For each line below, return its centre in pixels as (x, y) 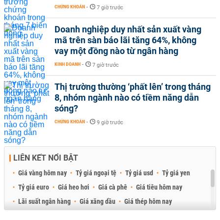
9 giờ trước (110, 122)
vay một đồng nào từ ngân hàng (116, 51)
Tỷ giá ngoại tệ (96, 173)
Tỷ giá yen (176, 173)
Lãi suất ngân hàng (44, 201)
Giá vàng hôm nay (42, 173)
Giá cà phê (113, 187)
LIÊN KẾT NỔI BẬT (46, 158)
